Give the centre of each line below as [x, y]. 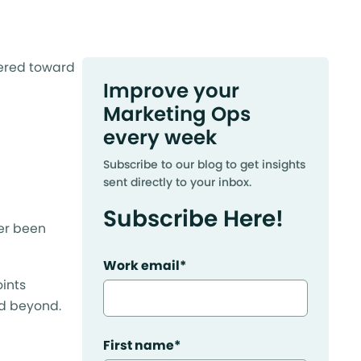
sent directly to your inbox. [177, 183]
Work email [141, 265]
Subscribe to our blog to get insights [204, 165]
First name [139, 346]
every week [160, 137]
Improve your [171, 90]
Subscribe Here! [193, 218]
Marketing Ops [177, 114]
